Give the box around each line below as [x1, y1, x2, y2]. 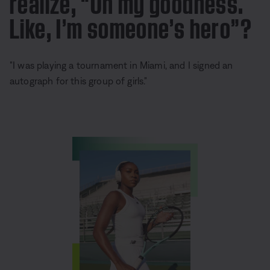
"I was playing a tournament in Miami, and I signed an [10, 59, 233, 71]
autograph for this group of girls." [10, 75, 148, 86]
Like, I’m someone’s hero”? [10, 8, 252, 42]
